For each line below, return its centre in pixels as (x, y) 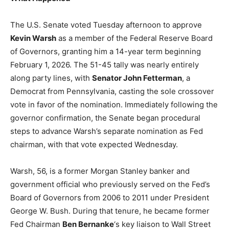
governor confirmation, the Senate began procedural (105, 118)
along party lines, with (51, 78)
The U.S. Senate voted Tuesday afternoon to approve (106, 25)
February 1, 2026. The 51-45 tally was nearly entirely (105, 64)
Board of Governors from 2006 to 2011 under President (110, 197)
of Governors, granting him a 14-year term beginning (106, 51)
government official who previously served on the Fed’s (110, 184)
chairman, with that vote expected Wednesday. (94, 144)
